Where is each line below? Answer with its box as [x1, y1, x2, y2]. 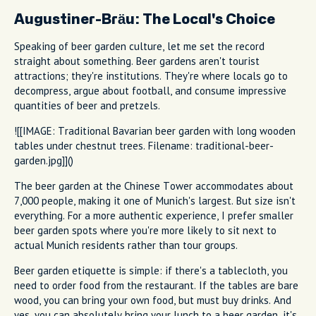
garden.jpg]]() [14, 153, 73, 167]
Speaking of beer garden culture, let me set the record [14, 39, 265, 53]
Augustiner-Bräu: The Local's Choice [14, 12, 275, 26]
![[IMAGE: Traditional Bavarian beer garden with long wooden [14, 123, 296, 138]
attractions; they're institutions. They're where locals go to [14, 68, 288, 83]
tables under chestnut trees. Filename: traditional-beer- [14, 138, 274, 152]
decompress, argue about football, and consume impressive [14, 83, 286, 97]
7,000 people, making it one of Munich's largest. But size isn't [14, 193, 296, 207]
